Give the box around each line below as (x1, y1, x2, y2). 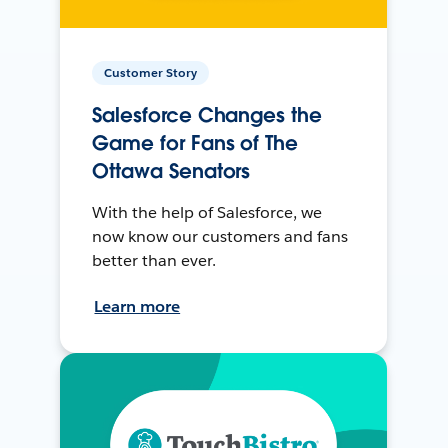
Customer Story (104, 64, 198, 82)
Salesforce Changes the (92, 102, 322, 129)
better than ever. (92, 250, 217, 272)
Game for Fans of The (92, 130, 298, 157)
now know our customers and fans (92, 226, 348, 248)
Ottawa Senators (92, 158, 251, 185)
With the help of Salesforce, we (92, 202, 322, 224)
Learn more (94, 296, 181, 318)
